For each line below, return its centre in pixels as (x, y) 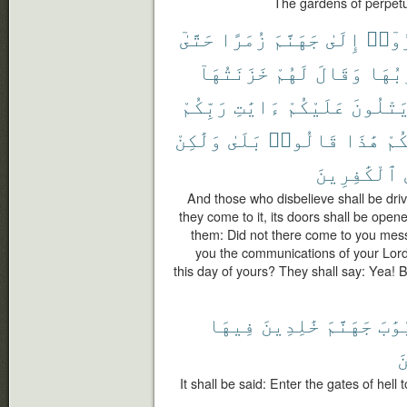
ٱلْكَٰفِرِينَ (357, 172)
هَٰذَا (362, 139)
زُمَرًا (243, 38)
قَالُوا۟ (303, 139)
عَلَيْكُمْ (316, 105)
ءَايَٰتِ (257, 105)
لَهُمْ (292, 71)
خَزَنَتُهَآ (233, 71)
